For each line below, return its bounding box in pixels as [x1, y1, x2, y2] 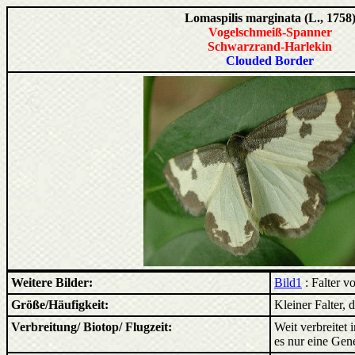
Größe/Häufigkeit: [11, 298, 109, 311]
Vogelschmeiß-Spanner [208, 25, 332, 39]
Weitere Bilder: [11, 276, 93, 289]
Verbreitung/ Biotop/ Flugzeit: [11, 320, 172, 334]
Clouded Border [226, 54, 314, 67]
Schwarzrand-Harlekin [208, 40, 332, 53]
